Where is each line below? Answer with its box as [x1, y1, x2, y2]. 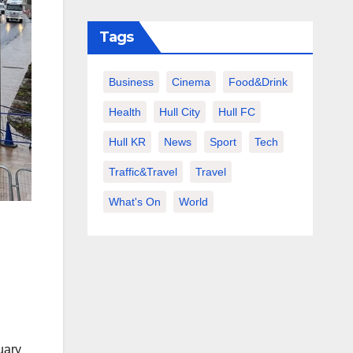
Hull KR [108, 136, 146, 148]
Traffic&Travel [108, 165, 177, 178]
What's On [108, 195, 161, 208]
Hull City [158, 106, 200, 118]
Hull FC [217, 106, 255, 118]
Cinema [171, 76, 210, 88]
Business [108, 76, 154, 88]
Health [108, 106, 141, 118]
